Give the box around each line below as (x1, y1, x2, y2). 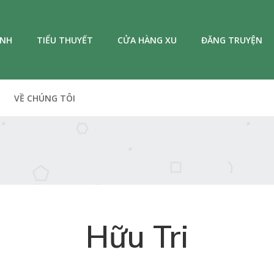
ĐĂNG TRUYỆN (201, 34, 262, 46)
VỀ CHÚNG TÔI (14, 92, 75, 104)
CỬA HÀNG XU (117, 34, 177, 46)
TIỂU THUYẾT (37, 34, 93, 46)
